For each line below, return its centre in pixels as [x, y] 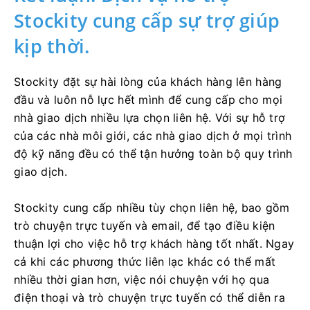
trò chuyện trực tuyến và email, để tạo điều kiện [145, 226]
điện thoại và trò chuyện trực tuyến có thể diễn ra [149, 298]
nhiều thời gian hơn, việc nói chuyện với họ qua [142, 280]
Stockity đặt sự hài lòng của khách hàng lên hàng [148, 82]
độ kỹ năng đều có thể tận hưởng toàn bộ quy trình [153, 154]
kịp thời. [52, 46]
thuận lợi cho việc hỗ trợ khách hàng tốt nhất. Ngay [154, 244]
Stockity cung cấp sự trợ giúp [147, 21]
